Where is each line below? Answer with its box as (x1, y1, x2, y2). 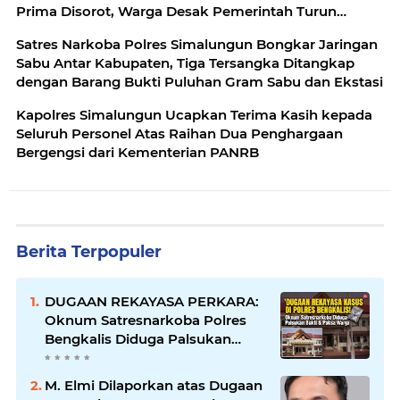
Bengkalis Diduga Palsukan (45, 330, 231, 348)
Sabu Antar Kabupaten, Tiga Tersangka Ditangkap (16, 54, 354, 72)
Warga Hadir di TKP (45, 368, 177, 386)
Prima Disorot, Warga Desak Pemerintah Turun (16, 3, 337, 21)
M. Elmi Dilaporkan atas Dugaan (45, 377, 262, 395)
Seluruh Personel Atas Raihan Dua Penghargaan (16, 125, 343, 143)
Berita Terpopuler (16, 242, 162, 262)
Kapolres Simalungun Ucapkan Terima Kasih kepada (16, 106, 372, 124)
